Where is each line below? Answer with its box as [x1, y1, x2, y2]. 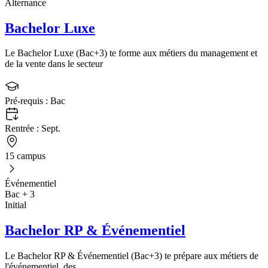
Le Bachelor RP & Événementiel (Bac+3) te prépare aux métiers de [5, 251, 258, 261]
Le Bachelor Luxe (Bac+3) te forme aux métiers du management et [5, 48, 257, 59]
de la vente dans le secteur [5, 59, 103, 69]
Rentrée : [5, 123, 41, 134]
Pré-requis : [5, 96, 50, 106]
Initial [5, 200, 26, 211]
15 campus [5, 151, 45, 162]
